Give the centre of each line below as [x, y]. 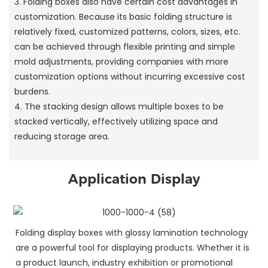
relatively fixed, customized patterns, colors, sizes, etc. [127, 32]
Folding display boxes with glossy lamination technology [132, 233]
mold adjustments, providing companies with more [121, 62]
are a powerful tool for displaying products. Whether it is [133, 248]
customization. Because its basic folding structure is [123, 17]
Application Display [134, 179]
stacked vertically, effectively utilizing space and [116, 122]
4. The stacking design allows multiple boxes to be [119, 107]
